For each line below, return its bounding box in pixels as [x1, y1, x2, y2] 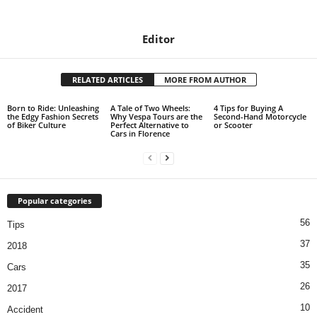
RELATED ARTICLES [71, 74, 143, 86]
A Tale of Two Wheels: [110, 103, 190, 114]
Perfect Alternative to [110, 120, 189, 131]
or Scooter [213, 120, 253, 131]
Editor [142, 32, 175, 47]
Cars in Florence [110, 128, 170, 139]
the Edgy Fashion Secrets [7, 111, 98, 122]
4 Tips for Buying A [213, 103, 283, 114]
